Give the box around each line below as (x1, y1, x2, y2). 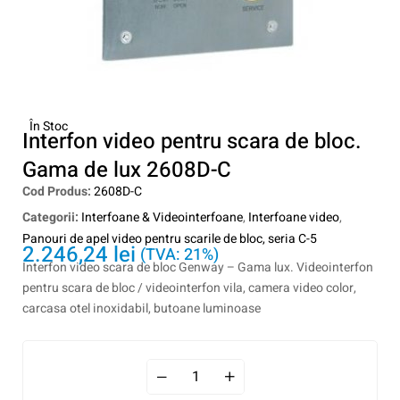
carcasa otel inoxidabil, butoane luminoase (22, 299, 261, 318)
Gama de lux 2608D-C (22, 154, 231, 186)
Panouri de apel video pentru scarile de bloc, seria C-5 (22, 229, 317, 248)
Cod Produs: (22, 182, 94, 201)
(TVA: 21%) (140, 243, 219, 267)
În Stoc (29, 117, 68, 136)
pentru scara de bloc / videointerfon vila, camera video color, (22, 279, 356, 297)
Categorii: (22, 208, 79, 227)
